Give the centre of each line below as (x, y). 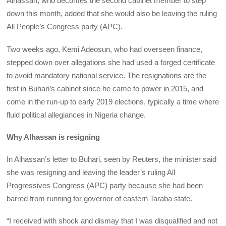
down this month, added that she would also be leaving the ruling (112, 14)
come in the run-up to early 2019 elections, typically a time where (113, 101)
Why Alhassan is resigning (53, 137)
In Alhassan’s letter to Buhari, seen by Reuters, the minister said (112, 159)
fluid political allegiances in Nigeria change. (76, 115)
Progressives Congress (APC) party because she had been (105, 186)
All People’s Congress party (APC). (65, 27)
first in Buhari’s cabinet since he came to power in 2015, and (105, 88)
